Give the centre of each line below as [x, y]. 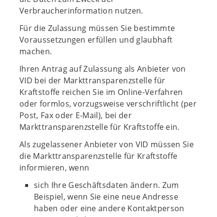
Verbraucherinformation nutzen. [81, 11]
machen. [36, 51]
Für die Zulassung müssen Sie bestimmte [97, 28]
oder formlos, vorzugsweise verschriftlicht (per [108, 104]
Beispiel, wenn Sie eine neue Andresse [106, 197]
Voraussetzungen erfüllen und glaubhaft [96, 40]
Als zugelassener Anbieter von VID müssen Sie [107, 144]
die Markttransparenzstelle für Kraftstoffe [99, 156]
